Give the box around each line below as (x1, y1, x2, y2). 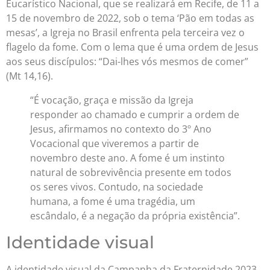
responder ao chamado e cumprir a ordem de (30, 108, 239, 122)
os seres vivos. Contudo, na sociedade (30, 180, 203, 194)
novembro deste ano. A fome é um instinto (30, 151, 225, 165)
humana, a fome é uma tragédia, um (30, 195, 195, 209)
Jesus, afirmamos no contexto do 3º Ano (30, 122, 212, 136)
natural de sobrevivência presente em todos (30, 166, 231, 180)
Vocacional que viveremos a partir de (30, 137, 199, 151)
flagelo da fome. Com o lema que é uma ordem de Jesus (6, 40, 259, 54)
